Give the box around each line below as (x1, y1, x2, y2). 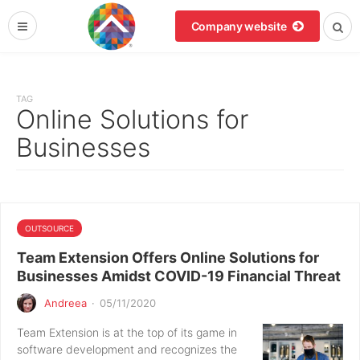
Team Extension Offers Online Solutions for (17, 249, 319, 266)
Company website (190, 19, 289, 33)
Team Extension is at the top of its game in (17, 325, 237, 339)
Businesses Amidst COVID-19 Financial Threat (17, 268, 341, 284)
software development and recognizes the (17, 342, 237, 356)
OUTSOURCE (25, 223, 74, 233)
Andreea (44, 297, 87, 309)
